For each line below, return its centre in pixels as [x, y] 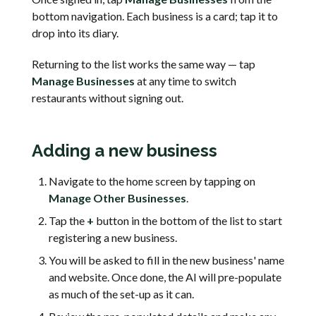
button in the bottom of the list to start [188, 221]
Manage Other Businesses [117, 198]
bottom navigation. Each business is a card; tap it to [155, 16]
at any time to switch [186, 81]
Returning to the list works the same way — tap [144, 64]
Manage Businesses [83, 81]
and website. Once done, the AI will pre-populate [165, 277]
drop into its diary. [75, 33]
